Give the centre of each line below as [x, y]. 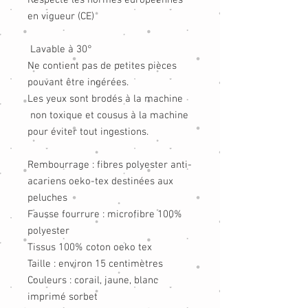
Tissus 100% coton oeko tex [90, 247]
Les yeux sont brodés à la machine [105, 99]
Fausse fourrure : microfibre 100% [105, 214]
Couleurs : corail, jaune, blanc [93, 280]
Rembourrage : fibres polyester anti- [110, 165]
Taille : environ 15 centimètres [95, 264]
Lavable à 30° [63, 49]
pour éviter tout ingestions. [88, 132]
